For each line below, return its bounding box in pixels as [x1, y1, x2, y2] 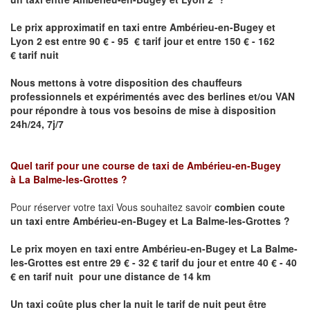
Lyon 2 [10, 34, 42, 48]
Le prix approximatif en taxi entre [10, 20, 170, 35]
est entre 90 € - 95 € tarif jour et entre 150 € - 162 [42, 34, 275, 48]
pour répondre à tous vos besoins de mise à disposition [10, 103, 276, 118]
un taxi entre [10, 214, 73, 228]
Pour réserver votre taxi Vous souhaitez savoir [10, 200, 215, 215]
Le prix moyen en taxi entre [10, 241, 142, 256]
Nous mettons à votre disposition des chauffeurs [10, 75, 242, 90]
